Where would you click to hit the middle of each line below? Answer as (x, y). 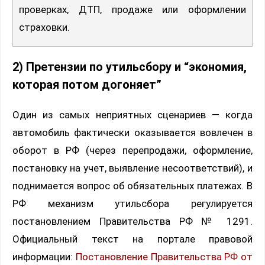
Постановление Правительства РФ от (164, 257)
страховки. (44, 28)
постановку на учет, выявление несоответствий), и (132, 168)
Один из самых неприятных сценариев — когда (132, 115)
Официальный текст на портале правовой (132, 239)
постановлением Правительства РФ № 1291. (132, 222)
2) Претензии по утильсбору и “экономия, (130, 67)
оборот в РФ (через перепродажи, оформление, (132, 151)
